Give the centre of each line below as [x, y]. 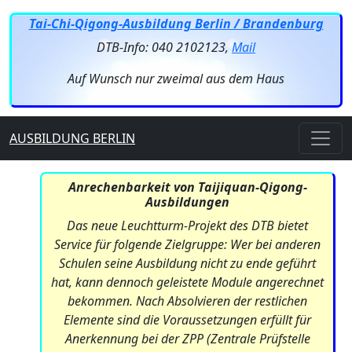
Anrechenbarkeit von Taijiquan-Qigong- [187, 187]
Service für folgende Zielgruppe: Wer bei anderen [187, 244]
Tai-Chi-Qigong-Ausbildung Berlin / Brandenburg [176, 24]
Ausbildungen [187, 202]
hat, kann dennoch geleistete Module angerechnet [187, 282]
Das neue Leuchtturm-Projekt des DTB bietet [187, 225]
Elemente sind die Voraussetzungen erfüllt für [187, 320]
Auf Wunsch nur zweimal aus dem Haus [176, 79]
